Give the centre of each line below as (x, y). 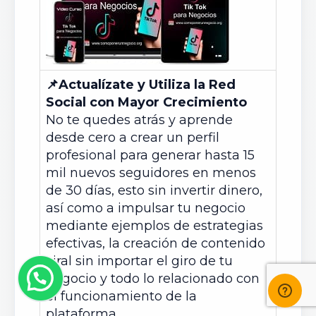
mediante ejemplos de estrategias (154, 226)
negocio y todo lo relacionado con (153, 279)
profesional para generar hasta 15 (150, 155)
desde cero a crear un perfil (133, 138)
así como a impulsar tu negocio (146, 208)
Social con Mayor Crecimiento (146, 102)
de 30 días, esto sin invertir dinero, (154, 190)
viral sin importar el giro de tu (139, 261)
